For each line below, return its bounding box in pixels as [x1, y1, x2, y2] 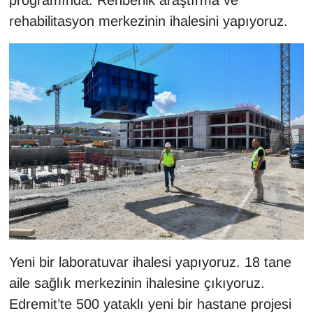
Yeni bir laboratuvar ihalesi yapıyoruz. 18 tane [8, 254, 291, 270]
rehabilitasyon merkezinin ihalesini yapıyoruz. [8, 13, 288, 29]
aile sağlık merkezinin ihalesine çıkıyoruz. [8, 275, 265, 291]
